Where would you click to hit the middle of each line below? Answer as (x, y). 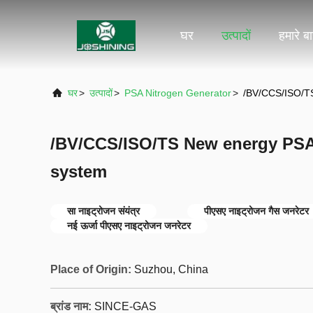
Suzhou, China (171, 269)
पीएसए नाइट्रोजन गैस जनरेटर (256, 211)
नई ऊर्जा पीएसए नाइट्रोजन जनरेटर (129, 226)
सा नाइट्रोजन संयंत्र (103, 211)
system (79, 172)
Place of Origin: (91, 269)
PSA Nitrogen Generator (178, 93)
